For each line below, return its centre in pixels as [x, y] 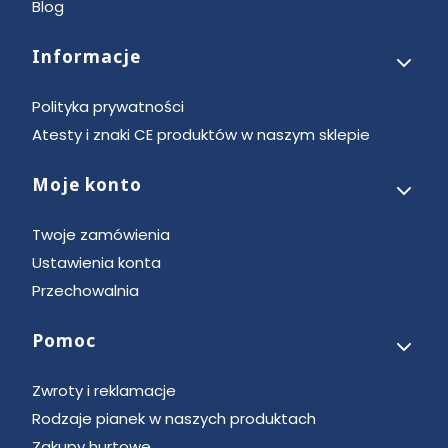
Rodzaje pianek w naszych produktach [174, 418]
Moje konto [87, 184]
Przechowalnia [85, 290]
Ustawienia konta [96, 262]
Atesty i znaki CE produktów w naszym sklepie [201, 134]
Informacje [86, 56]
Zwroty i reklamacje [104, 390]
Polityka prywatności [108, 106]
